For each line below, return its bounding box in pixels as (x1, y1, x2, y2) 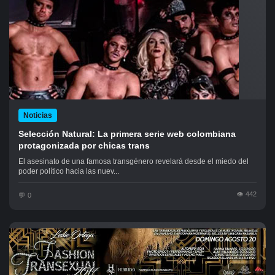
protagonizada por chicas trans (18, 141, 150, 150)
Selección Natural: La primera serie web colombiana (18, 129, 236, 139)
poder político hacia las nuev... (18, 167, 119, 176)
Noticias (23, 111, 52, 120)
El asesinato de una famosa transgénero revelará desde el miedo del (18, 157, 249, 166)
